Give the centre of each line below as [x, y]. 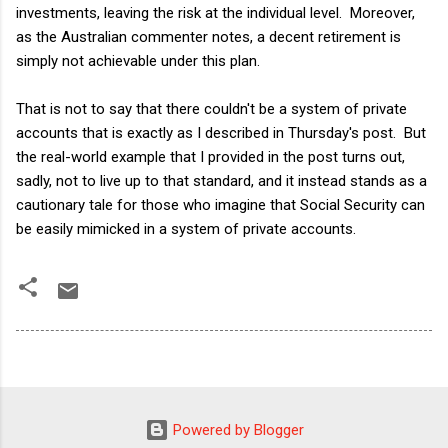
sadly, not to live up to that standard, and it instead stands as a [221, 180]
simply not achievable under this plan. [138, 60]
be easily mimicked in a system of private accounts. [186, 228]
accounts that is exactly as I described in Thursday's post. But [221, 132]
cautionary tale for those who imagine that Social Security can [220, 204]
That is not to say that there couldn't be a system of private [211, 108]
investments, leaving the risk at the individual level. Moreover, [215, 12]
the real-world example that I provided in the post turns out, [210, 156]
